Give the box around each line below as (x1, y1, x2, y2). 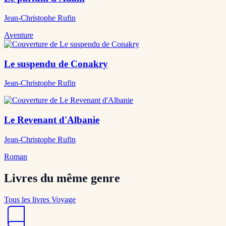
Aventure (4, 30, 33, 39)
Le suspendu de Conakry (4, 58, 108, 69)
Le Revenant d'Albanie (4, 115, 99, 126)
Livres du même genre (4, 171, 120, 185)
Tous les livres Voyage (4, 195, 76, 204)
